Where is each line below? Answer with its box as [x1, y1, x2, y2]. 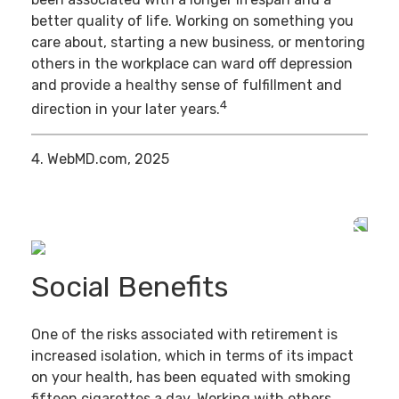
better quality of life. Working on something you [31, 12, 354, 29]
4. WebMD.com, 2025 [31, 150, 169, 167]
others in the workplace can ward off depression [31, 54, 353, 72]
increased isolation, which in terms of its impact [31, 346, 354, 364]
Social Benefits [31, 270, 228, 305]
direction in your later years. [31, 100, 220, 118]
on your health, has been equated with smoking [31, 368, 351, 386]
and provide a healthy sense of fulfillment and [31, 76, 342, 94]
